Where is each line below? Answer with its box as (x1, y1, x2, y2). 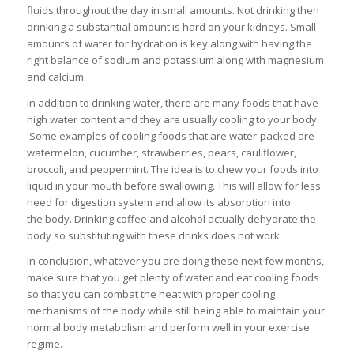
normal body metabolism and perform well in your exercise (26, 319, 310, 334)
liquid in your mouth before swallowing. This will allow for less (26, 178, 321, 193)
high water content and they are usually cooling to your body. (26, 111, 319, 126)
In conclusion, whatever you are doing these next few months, (26, 253, 324, 268)
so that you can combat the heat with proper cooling (26, 286, 275, 301)
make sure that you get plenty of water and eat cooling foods (26, 269, 319, 284)
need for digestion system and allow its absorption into (26, 194, 291, 209)
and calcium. (26, 70, 86, 85)
